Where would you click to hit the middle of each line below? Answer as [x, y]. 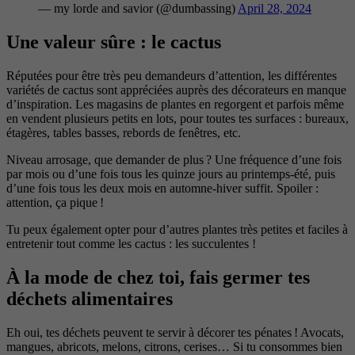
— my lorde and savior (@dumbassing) [138, 9]
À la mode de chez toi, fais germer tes [158, 277]
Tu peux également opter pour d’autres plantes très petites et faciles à [177, 229]
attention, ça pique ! [55, 202]
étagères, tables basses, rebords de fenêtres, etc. [124, 132]
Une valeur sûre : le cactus [114, 42]
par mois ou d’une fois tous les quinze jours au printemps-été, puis [171, 174]
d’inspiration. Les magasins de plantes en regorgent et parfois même [175, 104]
